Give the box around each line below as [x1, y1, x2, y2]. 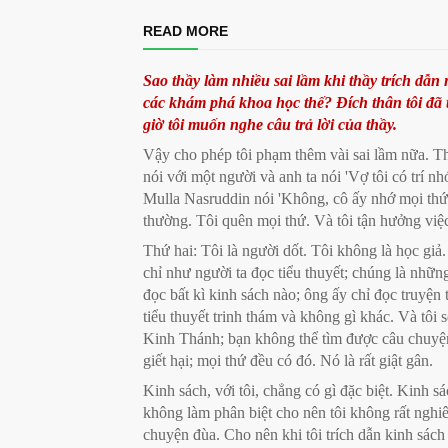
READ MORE [143, 23, 228, 40]
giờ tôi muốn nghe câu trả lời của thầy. [143, 116, 397, 134]
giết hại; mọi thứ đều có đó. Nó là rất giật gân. [143, 352, 433, 370]
